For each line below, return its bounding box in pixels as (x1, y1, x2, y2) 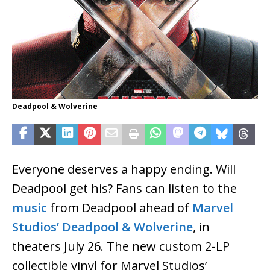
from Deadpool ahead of (47, 199, 192, 216)
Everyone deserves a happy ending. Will (12, 161, 236, 178)
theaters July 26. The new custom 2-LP (12, 238, 230, 255)
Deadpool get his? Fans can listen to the (12, 180, 237, 197)
